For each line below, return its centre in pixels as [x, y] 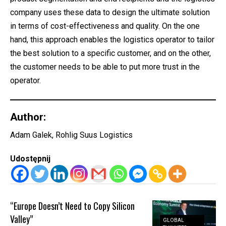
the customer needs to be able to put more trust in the [105, 67]
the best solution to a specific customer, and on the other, [110, 53]
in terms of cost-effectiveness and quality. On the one [105, 26]
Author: [28, 117]
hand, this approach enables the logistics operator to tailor [112, 39]
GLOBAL [174, 220]
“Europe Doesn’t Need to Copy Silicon [73, 206]
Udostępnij [30, 159]
